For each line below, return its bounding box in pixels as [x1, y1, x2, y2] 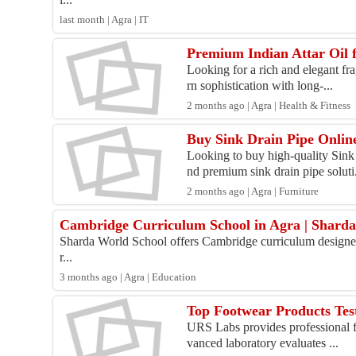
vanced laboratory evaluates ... [187, 336, 339, 350]
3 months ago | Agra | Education [60, 272, 197, 284]
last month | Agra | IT [60, 14, 149, 26]
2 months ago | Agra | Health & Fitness [187, 100, 351, 112]
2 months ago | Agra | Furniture [187, 186, 319, 198]
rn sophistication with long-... [187, 79, 334, 93]
